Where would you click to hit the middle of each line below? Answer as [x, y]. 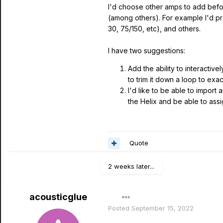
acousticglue [58, 197]
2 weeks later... [131, 167]
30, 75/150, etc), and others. [154, 29]
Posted [120, 208]
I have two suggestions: [147, 51]
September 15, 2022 [163, 208]
